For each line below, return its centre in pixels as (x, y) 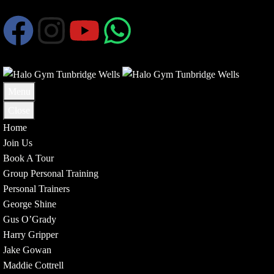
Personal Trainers (36, 188)
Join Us (18, 143)
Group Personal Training (51, 173)
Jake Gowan (27, 250)
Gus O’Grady (30, 219)
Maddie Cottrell (33, 265)
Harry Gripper (31, 234)
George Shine (30, 204)
